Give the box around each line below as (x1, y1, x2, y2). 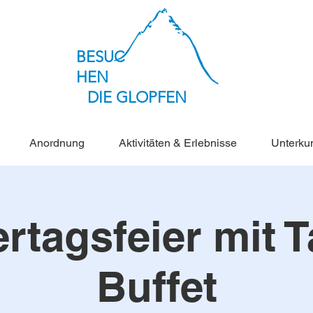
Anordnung (29, 136, 85, 150)
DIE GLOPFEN (87, 88, 187, 107)
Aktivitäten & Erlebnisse (118, 136, 237, 150)
